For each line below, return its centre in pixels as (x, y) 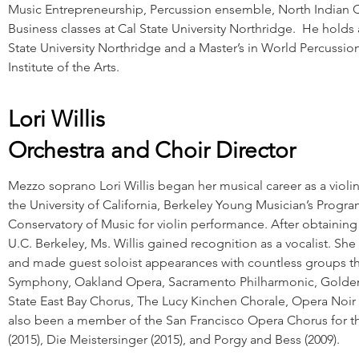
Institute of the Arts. (64, 67)
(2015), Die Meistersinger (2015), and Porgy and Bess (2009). (175, 339)
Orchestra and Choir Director (152, 150)
